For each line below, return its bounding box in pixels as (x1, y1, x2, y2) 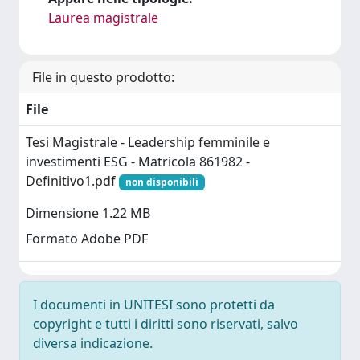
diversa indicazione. (33, 334, 153, 352)
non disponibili (125, 175, 198, 189)
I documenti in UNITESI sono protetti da (33, 296, 275, 313)
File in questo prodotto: (32, 68, 174, 86)
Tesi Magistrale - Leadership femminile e (26, 133, 270, 151)
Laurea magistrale (48, 9, 158, 27)
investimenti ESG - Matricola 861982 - (26, 153, 250, 170)
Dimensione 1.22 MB (26, 204, 150, 223)
